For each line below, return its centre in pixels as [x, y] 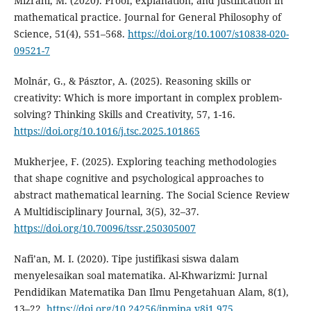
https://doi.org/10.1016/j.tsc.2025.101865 [107, 131]
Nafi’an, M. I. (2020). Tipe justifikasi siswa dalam [126, 259]
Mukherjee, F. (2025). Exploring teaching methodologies [145, 162]
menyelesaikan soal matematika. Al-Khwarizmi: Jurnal [140, 276]
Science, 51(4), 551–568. [70, 34]
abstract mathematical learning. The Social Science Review [151, 195]
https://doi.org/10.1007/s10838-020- [208, 34]
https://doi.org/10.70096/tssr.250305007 [104, 228]
